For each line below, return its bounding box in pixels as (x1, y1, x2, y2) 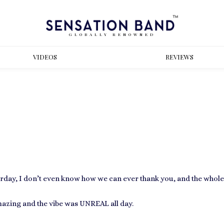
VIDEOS (32, 52, 57, 61)
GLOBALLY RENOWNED (68, 31, 155, 37)
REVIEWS (165, 52, 193, 61)
